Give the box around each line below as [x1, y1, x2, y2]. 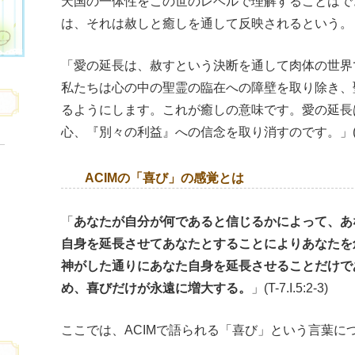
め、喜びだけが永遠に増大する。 [61, 281, 251, 295]
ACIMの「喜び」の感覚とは [85, 171, 244, 185]
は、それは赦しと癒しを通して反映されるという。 [61, 17, 353, 30]
